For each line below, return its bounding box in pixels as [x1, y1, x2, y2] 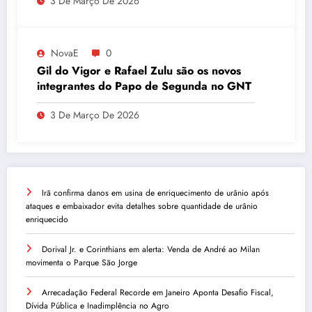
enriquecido [26, 212, 68, 226]
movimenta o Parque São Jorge [26, 256, 137, 269]
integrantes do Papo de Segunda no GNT [37, 77, 251, 94]
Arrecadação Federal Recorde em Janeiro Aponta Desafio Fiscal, [42, 286, 274, 299]
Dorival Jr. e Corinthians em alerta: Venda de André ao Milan [42, 242, 260, 256]
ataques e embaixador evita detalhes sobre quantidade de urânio [26, 199, 258, 212]
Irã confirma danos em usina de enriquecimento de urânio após [42, 186, 269, 199]
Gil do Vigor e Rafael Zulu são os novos [37, 62, 241, 79]
